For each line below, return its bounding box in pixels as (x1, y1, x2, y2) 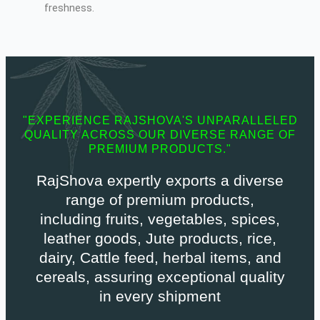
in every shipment (99, 288, 221, 305)
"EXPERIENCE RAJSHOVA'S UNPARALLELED (22, 114, 298, 127)
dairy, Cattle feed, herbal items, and (39, 249, 281, 266)
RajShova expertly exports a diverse (36, 172, 284, 189)
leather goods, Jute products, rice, (44, 230, 276, 247)
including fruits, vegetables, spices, (40, 211, 280, 228)
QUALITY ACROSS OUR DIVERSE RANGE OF (24, 129, 296, 141)
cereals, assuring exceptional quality (35, 269, 285, 286)
